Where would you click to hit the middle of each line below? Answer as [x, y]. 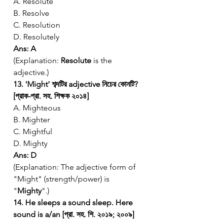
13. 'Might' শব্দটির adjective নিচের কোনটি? [76, 84]
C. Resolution [37, 25]
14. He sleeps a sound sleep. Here [74, 202]
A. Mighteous [37, 108]
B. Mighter [32, 119]
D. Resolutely [36, 37]
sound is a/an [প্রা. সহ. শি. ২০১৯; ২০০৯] [74, 214]
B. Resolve [31, 13]
